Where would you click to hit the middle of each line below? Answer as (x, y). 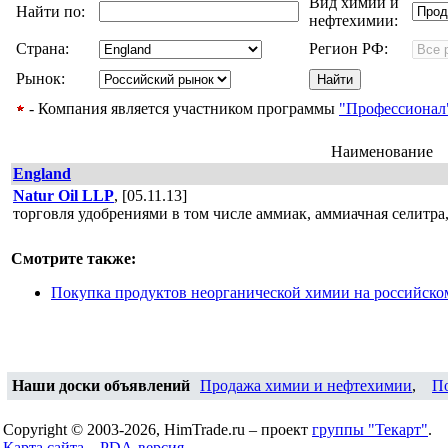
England (42, 173)
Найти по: (52, 11)
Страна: (44, 48)
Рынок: (42, 78)
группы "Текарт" (370, 429)
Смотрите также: (73, 258)
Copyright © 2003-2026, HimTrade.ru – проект (157, 429)
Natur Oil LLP (63, 195)
